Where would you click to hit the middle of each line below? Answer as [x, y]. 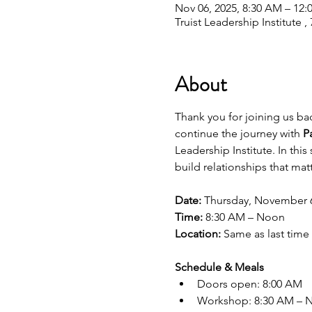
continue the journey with [239, 133]
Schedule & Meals [219, 267]
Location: [197, 234]
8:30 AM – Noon [243, 217]
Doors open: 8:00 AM [249, 284]
